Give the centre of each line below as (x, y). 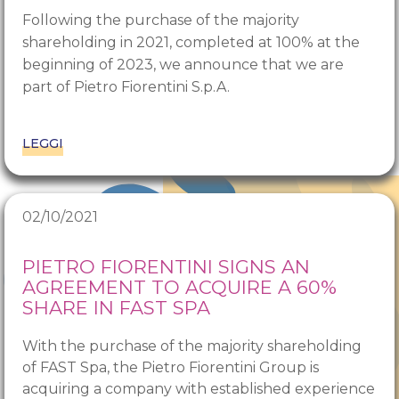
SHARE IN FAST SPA (116, 308)
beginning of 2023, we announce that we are (183, 65)
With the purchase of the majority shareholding (192, 346)
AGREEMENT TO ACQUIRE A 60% (179, 288)
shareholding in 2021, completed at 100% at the (191, 43)
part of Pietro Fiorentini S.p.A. (126, 87)
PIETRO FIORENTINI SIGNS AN (166, 267)
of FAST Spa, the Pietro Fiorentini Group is (171, 368)
